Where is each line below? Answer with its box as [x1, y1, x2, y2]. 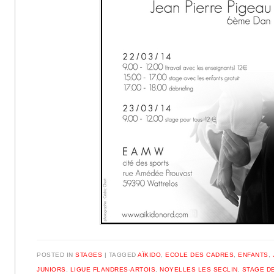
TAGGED [108, 251, 138, 259]
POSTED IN [37, 251, 76, 259]
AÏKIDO [138, 251, 161, 259]
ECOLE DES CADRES [165, 251, 234, 259]
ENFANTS [238, 251, 268, 259]
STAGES [75, 251, 103, 259]
